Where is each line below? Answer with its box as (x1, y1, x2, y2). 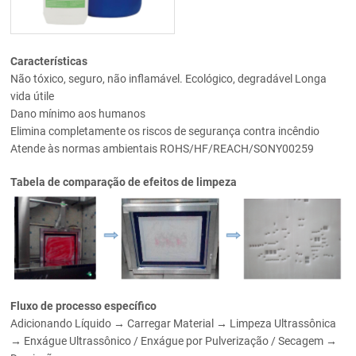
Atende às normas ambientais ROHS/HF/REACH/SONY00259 (10, 142, 315, 156)
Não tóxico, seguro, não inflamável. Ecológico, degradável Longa (10, 72, 327, 86)
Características (10, 55, 88, 68)
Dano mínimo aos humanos (10, 107, 146, 121)
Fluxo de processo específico (10, 299, 157, 312)
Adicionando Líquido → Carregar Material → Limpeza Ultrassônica (10, 316, 337, 330)
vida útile (10, 90, 55, 103)
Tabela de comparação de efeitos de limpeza (10, 176, 238, 189)
